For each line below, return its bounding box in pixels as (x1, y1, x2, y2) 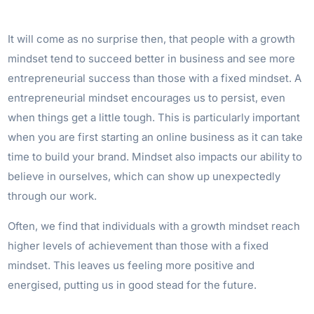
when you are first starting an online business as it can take (8, 130, 303, 144)
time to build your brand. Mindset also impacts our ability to (8, 150, 303, 163)
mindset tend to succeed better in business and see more (8, 52, 296, 65)
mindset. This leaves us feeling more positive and (8, 259, 255, 272)
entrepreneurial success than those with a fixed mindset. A (8, 71, 302, 85)
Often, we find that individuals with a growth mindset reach (8, 219, 301, 233)
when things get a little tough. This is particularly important (8, 111, 301, 124)
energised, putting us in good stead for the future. (8, 278, 257, 292)
